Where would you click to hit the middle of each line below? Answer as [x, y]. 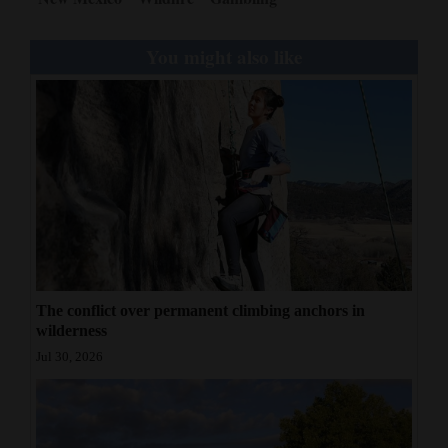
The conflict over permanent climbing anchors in [200, 311]
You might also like [224, 56]
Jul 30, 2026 [69, 357]
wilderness [71, 331]
